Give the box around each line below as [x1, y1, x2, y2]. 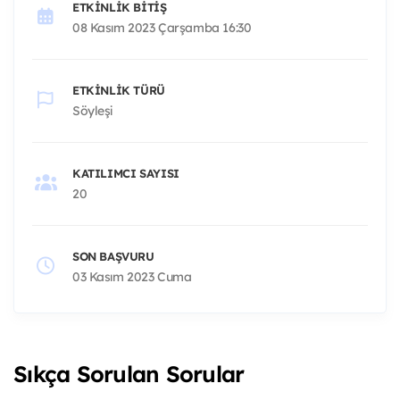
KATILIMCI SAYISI [72, 165, 179, 180]
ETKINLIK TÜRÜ [72, 82, 165, 97]
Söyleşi [72, 102, 113, 119]
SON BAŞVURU [72, 248, 154, 263]
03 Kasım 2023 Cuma [72, 268, 192, 285]
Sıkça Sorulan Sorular [13, 359, 245, 387]
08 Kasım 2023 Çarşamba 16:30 [72, 19, 252, 36]
